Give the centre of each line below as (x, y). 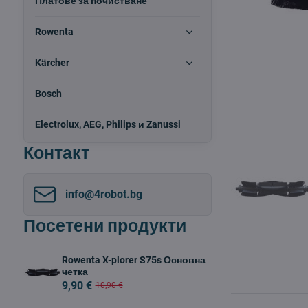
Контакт (56, 153)
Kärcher (52, 63)
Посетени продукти (104, 226)
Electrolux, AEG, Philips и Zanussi (108, 124)
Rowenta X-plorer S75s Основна (133, 260)
